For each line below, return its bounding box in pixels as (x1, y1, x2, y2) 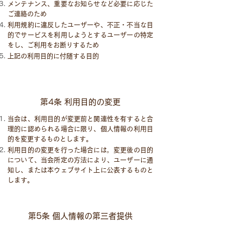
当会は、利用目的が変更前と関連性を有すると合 (8, 116, 153, 122)
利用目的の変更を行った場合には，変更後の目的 (8, 147, 153, 153)
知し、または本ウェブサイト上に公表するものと (8, 167, 153, 173)
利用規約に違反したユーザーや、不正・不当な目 (8, 22, 153, 28)
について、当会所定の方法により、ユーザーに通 (8, 157, 153, 163)
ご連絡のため (8, 11, 47, 17)
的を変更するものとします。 (8, 136, 92, 142)
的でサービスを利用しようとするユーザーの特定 (8, 32, 153, 38)
